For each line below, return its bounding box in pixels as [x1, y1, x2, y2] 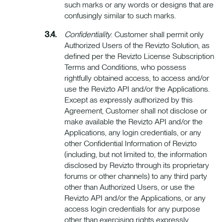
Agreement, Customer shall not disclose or [64, 106, 207, 115]
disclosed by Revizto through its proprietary [64, 160, 209, 170]
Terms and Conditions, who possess [64, 62, 186, 72]
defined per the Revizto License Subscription [64, 51, 214, 61]
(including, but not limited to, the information [64, 149, 207, 159]
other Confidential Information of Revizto [64, 138, 197, 148]
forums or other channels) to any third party [64, 171, 207, 181]
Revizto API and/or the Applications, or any [64, 193, 206, 203]
